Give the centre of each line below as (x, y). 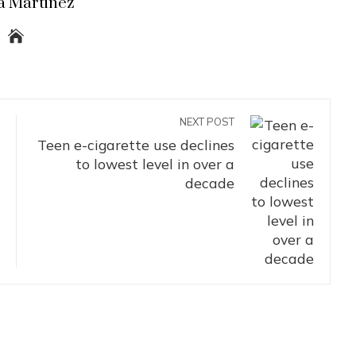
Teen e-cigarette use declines (136, 145)
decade (210, 183)
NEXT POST (207, 122)
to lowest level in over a (155, 164)
